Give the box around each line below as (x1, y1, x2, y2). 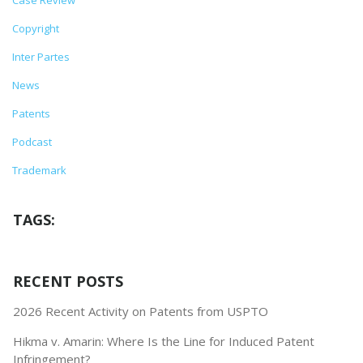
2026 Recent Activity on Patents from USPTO (13, 303, 268, 319)
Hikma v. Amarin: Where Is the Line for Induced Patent (13, 333, 314, 349)
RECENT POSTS (13, 271, 123, 291)
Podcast (12, 135, 52, 149)
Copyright (12, 21, 59, 36)
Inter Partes (12, 49, 70, 64)
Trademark (12, 163, 66, 177)
